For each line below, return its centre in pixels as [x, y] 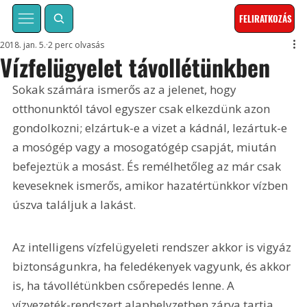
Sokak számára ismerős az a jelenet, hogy [126, 90]
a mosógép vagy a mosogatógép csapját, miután [146, 147]
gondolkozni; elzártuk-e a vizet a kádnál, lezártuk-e [151, 128]
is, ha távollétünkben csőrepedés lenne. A [125, 285]
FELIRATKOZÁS [266, 19]
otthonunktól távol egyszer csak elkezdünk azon [143, 109]
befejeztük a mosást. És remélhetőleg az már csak [148, 167]
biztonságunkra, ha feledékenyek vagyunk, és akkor [153, 266]
